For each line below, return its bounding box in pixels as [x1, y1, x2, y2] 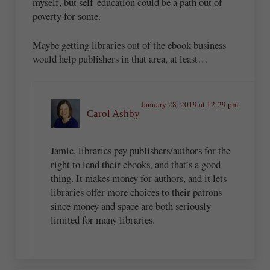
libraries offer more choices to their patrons [50, 185, 222, 199]
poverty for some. [33, 8, 101, 23]
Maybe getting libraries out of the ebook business [33, 38, 227, 52]
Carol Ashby [86, 107, 140, 119]
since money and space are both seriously [50, 199, 211, 213]
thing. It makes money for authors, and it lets [50, 171, 227, 186]
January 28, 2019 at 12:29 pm [140, 99, 238, 110]
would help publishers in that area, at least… [33, 52, 209, 66]
